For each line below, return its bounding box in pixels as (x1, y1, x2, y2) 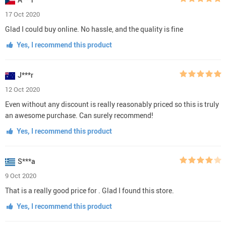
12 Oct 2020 (5, 84, 40, 94)
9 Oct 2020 (5, 171, 36, 180)
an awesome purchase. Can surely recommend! (5, 110, 153, 120)
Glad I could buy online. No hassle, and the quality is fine (5, 24, 183, 34)
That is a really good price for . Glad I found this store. (5, 185, 174, 195)
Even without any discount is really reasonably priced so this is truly (5, 99, 219, 109)
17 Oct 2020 (5, 9, 40, 19)
